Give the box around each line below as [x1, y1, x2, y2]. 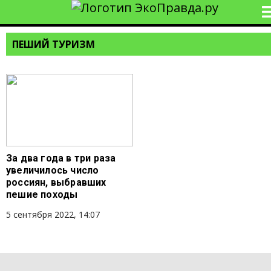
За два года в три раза [6, 152, 116, 164]
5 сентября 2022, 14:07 [6, 209, 100, 220]
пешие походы [6, 189, 78, 200]
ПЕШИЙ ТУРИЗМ [12, 38, 95, 51]
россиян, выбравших [6, 177, 106, 188]
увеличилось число [6, 165, 99, 176]
